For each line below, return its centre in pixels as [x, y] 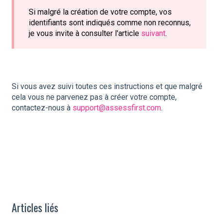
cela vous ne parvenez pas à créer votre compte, [94, 97]
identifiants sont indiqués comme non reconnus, [110, 22]
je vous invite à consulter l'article [85, 33]
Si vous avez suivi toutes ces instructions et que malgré [107, 86]
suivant [153, 33]
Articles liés [35, 207]
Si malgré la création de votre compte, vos [100, 12]
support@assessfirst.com [117, 108]
